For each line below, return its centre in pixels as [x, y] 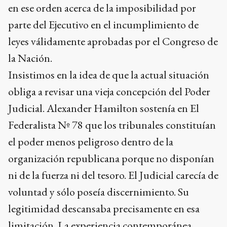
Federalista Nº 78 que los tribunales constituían [112, 125]
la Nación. [30, 58]
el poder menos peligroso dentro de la [91, 141]
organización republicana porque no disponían [111, 158]
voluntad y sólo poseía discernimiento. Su [99, 192]
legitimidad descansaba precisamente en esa [104, 208]
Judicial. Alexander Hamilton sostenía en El [104, 108]
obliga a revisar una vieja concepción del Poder [109, 91]
